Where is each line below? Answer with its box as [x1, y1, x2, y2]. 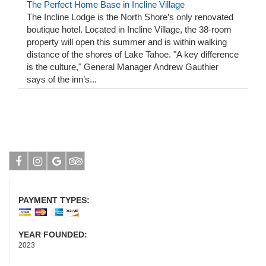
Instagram [28, 174, 76, 186]
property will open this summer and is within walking [27, 37, 227, 47]
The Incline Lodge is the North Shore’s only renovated [27, 12, 233, 22]
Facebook [9, 174, 56, 186]
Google [47, 174, 82, 186]
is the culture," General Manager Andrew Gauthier [27, 62, 218, 72]
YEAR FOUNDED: [18, 229, 90, 239]
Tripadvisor [66, 174, 119, 186]
